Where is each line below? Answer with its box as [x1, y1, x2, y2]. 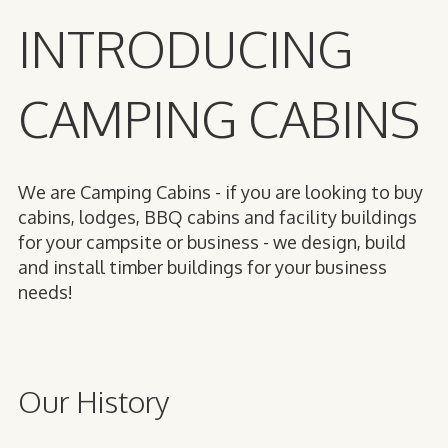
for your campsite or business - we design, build [18, 230, 406, 253]
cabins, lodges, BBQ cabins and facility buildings [18, 205, 417, 228]
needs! [18, 280, 73, 303]
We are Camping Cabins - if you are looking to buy [18, 180, 423, 203]
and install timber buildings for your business [18, 255, 387, 278]
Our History [18, 381, 169, 420]
